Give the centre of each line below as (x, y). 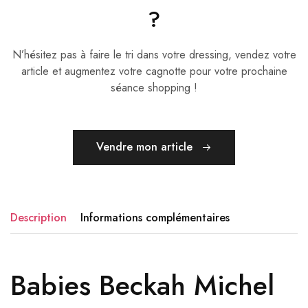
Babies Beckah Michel (142, 286)
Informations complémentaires (155, 218)
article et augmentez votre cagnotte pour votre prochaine (154, 71)
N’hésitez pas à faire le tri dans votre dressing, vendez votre (154, 55)
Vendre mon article (146, 147)
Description (38, 218)
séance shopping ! (154, 88)
